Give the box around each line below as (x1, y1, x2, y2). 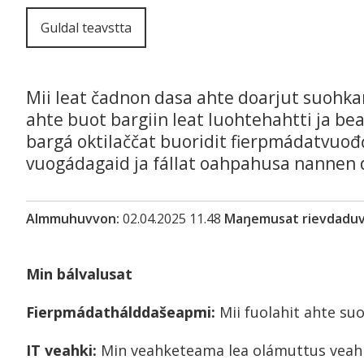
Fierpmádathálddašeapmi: (26, 302, 215, 322)
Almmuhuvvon (26, 210, 116, 227)
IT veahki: (26, 340, 97, 360)
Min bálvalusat (26, 264, 132, 284)
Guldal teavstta (41, 19, 132, 37)
